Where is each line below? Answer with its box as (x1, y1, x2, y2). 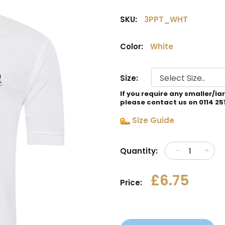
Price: (120, 177, 142, 188)
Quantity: (120, 145, 160, 156)
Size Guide (130, 115, 174, 126)
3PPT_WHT (142, 14, 188, 25)
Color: (120, 41, 145, 52)
